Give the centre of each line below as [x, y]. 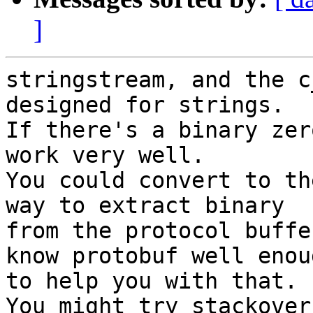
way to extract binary [145, 206]
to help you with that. [152, 281]
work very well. [105, 155]
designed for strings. [145, 105]
